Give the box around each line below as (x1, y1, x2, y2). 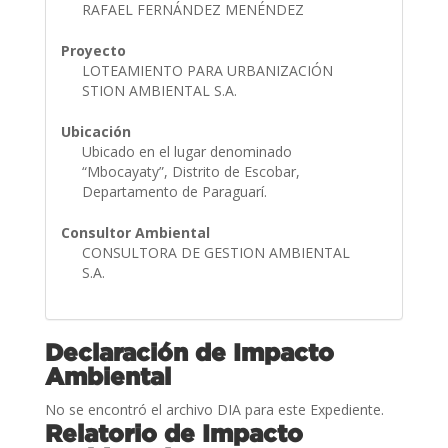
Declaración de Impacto (44, 338, 334, 365)
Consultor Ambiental (60, 222, 210, 242)
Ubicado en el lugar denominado (81, 141, 292, 161)
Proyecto (60, 40, 126, 60)
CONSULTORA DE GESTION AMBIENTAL (81, 242, 350, 262)
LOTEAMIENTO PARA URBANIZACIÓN (81, 60, 333, 80)
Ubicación (60, 121, 131, 141)
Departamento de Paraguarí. (81, 181, 271, 201)
